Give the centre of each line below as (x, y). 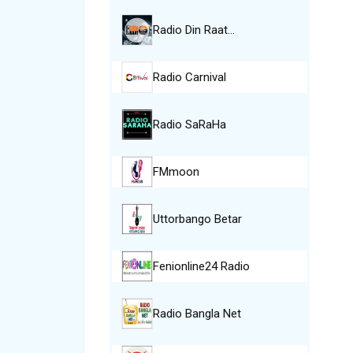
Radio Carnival (189, 77)
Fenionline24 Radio (201, 266)
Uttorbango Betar (197, 219)
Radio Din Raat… (193, 30)
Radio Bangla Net (197, 314)
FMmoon (176, 172)
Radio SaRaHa (189, 124)
